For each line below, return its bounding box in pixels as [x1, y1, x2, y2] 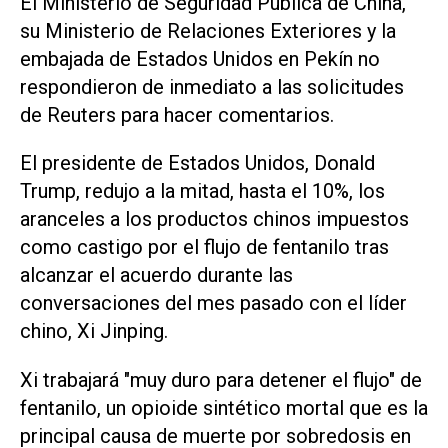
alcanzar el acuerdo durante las [20, 263, 293, 288]
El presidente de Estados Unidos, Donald [20, 151, 375, 176]
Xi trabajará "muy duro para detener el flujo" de [20, 368, 422, 393]
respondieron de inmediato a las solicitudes [20, 74, 404, 99]
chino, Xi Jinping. [20, 319, 168, 344]
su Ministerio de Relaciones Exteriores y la [20, 18, 396, 43]
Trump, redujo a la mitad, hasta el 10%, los [20, 179, 385, 204]
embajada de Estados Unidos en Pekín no [20, 46, 380, 71]
